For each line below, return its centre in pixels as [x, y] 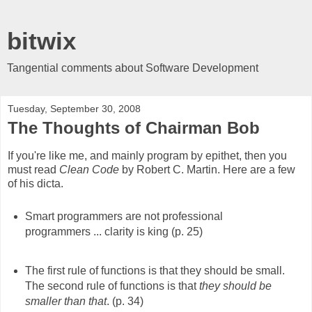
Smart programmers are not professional [124, 216]
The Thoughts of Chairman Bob [134, 128]
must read [33, 169]
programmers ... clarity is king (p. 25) [114, 231]
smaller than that [65, 301]
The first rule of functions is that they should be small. [155, 270]
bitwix [41, 41]
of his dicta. [36, 183]
